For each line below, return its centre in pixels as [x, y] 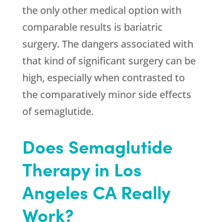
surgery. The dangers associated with [108, 44]
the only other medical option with [102, 10]
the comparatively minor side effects [107, 95]
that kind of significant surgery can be [109, 61]
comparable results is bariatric [92, 27]
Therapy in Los [82, 169]
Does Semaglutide [97, 146]
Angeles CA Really [96, 192]
